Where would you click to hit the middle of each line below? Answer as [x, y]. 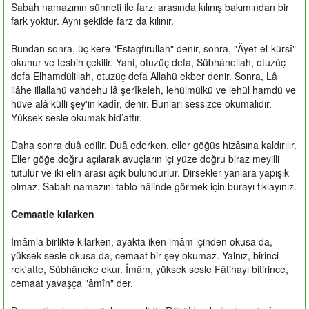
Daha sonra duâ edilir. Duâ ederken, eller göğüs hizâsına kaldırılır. [154, 144]
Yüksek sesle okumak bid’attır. [77, 117]
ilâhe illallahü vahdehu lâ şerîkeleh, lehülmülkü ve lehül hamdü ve [153, 89]
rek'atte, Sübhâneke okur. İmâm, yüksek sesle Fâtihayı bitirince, [150, 269]
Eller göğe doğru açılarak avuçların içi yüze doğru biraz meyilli [145, 158]
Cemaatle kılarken [53, 213]
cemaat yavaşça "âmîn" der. [72, 282]
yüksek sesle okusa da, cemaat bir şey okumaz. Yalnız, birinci [145, 255]
